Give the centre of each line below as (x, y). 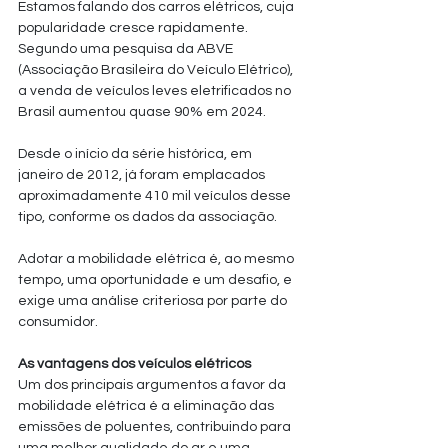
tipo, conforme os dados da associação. (147, 217)
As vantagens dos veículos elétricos (134, 364)
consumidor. (58, 322)
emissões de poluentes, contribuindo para (156, 427)
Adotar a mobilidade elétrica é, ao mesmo (157, 259)
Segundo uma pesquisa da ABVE (127, 49)
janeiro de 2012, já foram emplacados (143, 175)
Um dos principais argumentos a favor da (153, 385)
